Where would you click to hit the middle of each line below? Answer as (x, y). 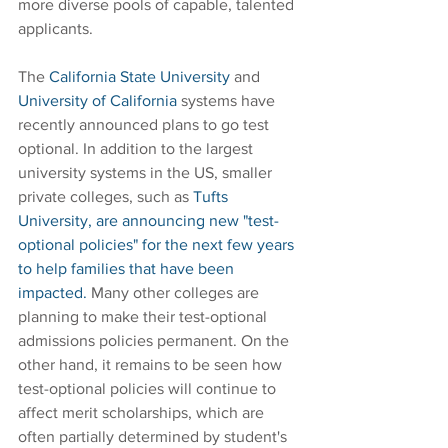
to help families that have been (128, 269)
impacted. (52, 293)
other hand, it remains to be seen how (152, 365)
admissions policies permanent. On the (155, 341)
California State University (139, 77)
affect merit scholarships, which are (143, 413)
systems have (228, 101)
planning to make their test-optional (144, 317)
